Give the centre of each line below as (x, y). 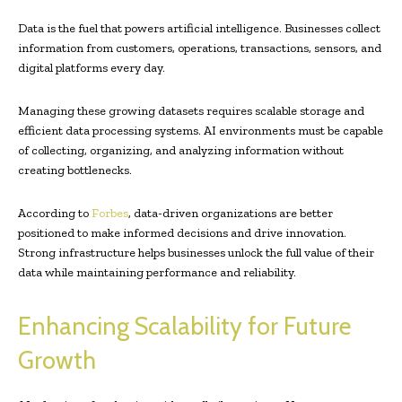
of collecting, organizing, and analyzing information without (181, 151)
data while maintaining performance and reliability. (157, 273)
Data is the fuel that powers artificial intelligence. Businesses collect (199, 29)
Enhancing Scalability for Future (184, 327)
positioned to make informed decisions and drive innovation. (182, 233)
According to (55, 214)
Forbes (110, 214)
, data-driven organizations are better (231, 214)
